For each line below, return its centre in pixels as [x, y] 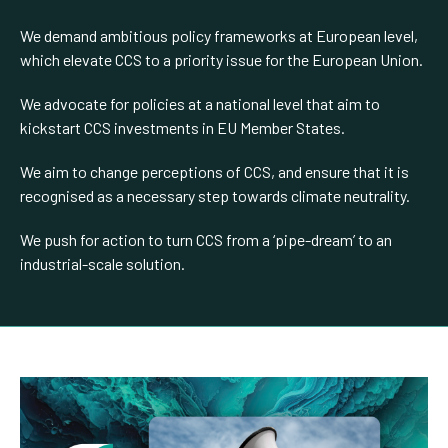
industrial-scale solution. [102, 263]
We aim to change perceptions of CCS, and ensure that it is [214, 171]
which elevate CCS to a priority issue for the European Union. [221, 59]
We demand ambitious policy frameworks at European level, [219, 35]
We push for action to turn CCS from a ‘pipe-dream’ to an [206, 239]
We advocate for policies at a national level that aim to [200, 103]
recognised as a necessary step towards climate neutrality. [215, 195]
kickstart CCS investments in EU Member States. [182, 127]
